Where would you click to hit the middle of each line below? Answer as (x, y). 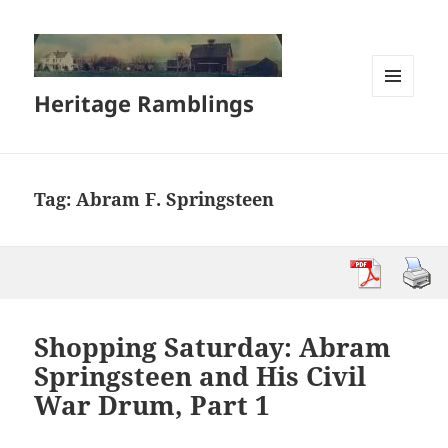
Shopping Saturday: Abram (213, 347)
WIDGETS (400, 139)
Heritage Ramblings (144, 103)
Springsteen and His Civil (200, 376)
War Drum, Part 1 (152, 405)
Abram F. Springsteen (175, 199)
